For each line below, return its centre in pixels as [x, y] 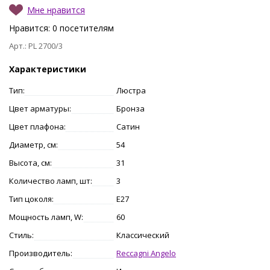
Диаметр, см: [33, 144]
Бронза [130, 108]
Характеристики [48, 69]
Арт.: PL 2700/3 [36, 46]
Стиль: [21, 235]
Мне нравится [56, 10]
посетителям [86, 28]
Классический [143, 235]
